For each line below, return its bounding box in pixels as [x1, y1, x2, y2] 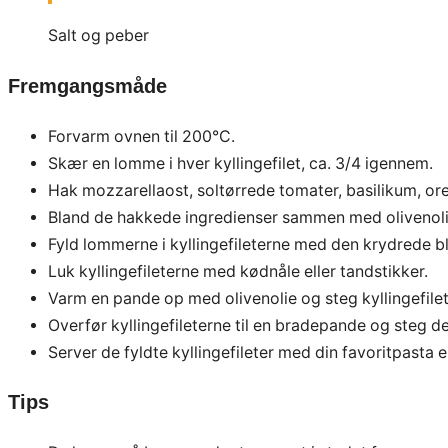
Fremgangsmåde [8, 74, 167, 97]
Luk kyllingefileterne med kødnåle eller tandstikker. [48, 261, 428, 281]
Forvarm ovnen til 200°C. [48, 126, 235, 146]
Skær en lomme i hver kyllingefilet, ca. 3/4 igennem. [48, 153, 433, 173]
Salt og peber [48, 26, 149, 46]
